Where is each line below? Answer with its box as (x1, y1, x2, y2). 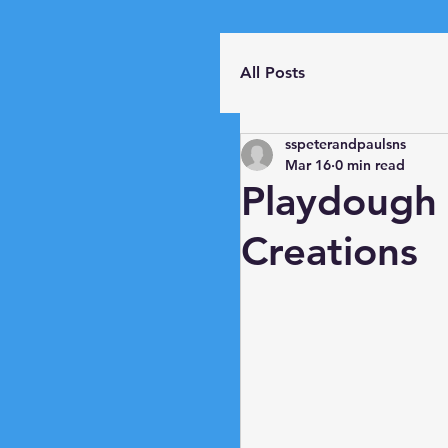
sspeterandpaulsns (285, 135, 406, 153)
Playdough (241, 177, 437, 225)
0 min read (335, 156, 405, 174)
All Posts (240, 63, 305, 82)
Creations (241, 227, 418, 275)
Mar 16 (285, 156, 331, 174)
